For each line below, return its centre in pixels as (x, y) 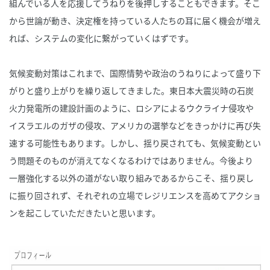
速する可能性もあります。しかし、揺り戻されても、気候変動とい (135, 143)
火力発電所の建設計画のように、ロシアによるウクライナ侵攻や (131, 108)
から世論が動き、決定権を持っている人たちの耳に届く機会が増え (135, 20)
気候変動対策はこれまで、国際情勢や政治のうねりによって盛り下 (135, 73)
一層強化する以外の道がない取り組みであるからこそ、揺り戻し (131, 177)
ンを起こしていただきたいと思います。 (85, 212)
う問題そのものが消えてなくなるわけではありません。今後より (131, 160)
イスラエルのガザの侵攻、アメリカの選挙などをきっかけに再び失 (135, 125)
